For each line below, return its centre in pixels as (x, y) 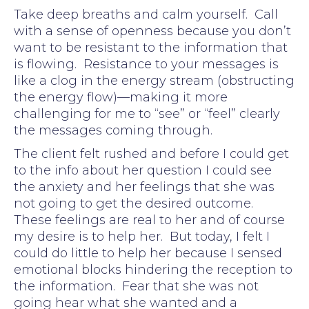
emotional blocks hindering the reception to (153, 269)
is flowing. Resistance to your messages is (146, 64)
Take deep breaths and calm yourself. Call (146, 14)
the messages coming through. (113, 130)
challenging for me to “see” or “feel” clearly (147, 113)
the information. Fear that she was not (136, 286)
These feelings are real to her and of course (149, 220)
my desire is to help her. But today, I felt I (142, 236)
